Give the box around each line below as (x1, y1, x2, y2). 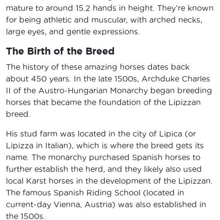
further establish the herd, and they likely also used (6, 164, 202, 173)
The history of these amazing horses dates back (6, 62, 190, 71)
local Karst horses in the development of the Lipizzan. (6, 176, 213, 185)
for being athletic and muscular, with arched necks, (6, 15, 202, 24)
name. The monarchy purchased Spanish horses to (6, 152, 200, 162)
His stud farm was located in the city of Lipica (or (6, 129, 196, 138)
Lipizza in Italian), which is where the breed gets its (6, 140, 204, 150)
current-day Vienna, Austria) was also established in (6, 199, 206, 209)
